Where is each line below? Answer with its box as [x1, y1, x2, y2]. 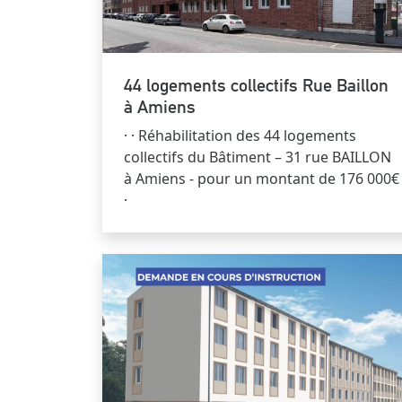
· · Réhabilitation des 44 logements [124, 126, 356, 146]
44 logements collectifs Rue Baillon [124, 74, 389, 97]
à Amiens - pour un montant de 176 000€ [124, 169, 399, 189]
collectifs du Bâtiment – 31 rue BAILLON [124, 147, 391, 168]
